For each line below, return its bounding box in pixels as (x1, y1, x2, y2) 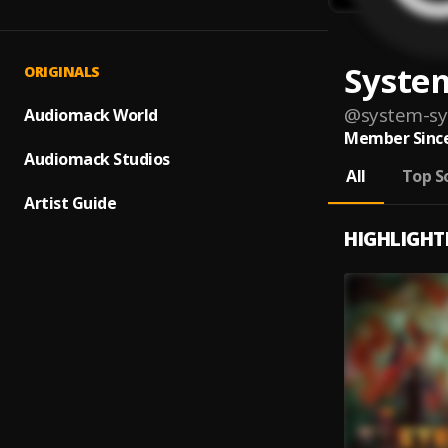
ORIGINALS (24, 62, 100, 81)
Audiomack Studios (24, 148, 170, 170)
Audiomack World (24, 104, 158, 126)
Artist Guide (24, 192, 116, 214)
